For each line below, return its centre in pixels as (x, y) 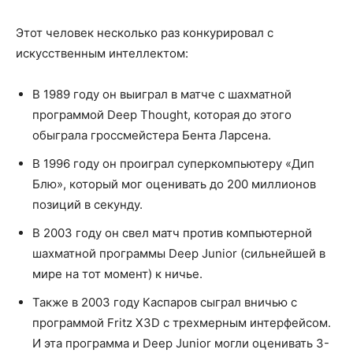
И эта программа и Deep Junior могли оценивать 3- (181, 344)
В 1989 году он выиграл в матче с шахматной (162, 95)
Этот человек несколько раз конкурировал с (145, 33)
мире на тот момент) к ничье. (117, 274)
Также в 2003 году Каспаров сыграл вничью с (165, 303)
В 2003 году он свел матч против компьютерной (172, 233)
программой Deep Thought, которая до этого (162, 115)
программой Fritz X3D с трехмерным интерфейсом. (182, 323)
